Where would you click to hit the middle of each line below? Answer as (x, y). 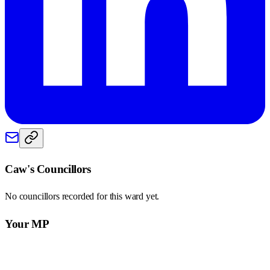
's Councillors (59, 169)
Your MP (27, 224)
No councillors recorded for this (65, 196)
